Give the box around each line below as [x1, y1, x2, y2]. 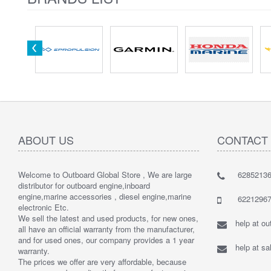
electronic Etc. [18, 201, 69, 213]
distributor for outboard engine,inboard [18, 179, 150, 191]
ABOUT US [18, 131, 74, 148]
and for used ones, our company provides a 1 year [18, 233, 194, 246]
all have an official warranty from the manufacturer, [18, 223, 195, 235]
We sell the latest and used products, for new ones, [18, 212, 198, 224]
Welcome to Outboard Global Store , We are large [18, 168, 192, 180]
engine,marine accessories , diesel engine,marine [18, 190, 191, 202]
